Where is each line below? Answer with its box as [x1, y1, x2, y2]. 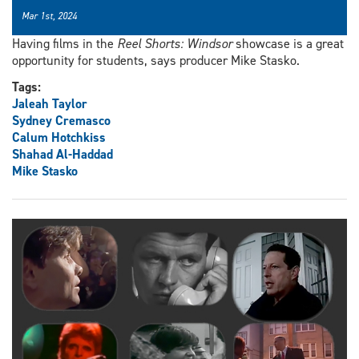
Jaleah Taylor [12, 95, 87, 113]
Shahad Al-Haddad [12, 146, 113, 163]
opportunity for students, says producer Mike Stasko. [12, 52, 300, 70]
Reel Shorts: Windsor [117, 35, 232, 53]
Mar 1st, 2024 [22, 10, 77, 23]
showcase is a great [232, 35, 344, 53]
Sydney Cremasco [12, 112, 111, 130]
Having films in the [12, 35, 117, 53]
